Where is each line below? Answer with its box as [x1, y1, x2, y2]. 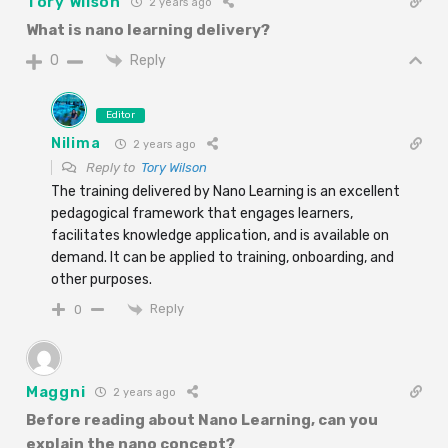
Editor [106, 108, 135, 121]
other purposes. [51, 270, 152, 288]
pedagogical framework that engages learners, [51, 204, 353, 222]
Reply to [83, 159, 141, 175]
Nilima [51, 135, 101, 153]
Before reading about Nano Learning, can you [26, 410, 378, 429]
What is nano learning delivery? [26, 20, 270, 39]
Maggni [26, 382, 86, 401]
